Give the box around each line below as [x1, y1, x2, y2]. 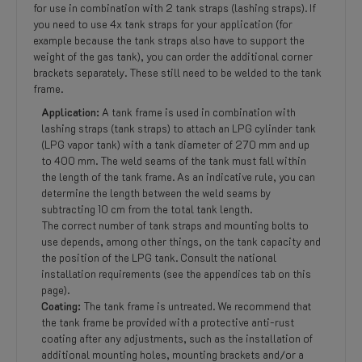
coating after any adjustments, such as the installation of [41, 331, 313, 345]
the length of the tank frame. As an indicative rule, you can [41, 170, 315, 183]
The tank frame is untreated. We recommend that [81, 299, 311, 313]
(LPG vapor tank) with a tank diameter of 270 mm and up [41, 137, 309, 151]
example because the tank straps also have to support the [33, 33, 305, 47]
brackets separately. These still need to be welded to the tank [33, 65, 322, 79]
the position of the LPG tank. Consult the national [41, 250, 276, 264]
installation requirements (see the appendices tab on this [41, 267, 311, 280]
